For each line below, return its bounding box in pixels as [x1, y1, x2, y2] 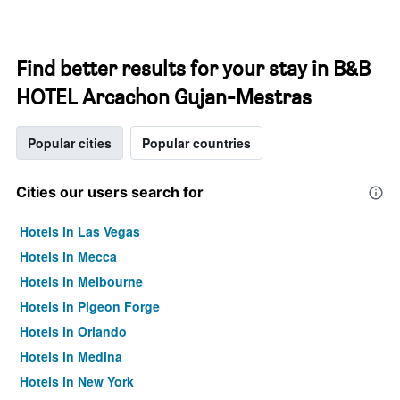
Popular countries [142, 134, 251, 152]
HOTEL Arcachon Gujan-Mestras [16, 84, 312, 110]
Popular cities [28, 134, 112, 152]
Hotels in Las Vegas [20, 222, 140, 240]
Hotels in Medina [20, 347, 122, 365]
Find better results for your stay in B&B [16, 55, 371, 81]
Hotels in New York [20, 372, 134, 390]
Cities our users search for [16, 183, 204, 201]
